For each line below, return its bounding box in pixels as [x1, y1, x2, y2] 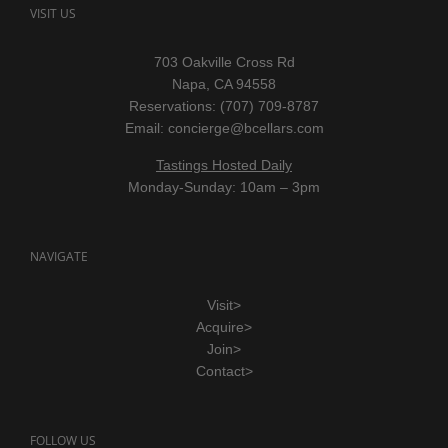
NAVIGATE [30, 247, 88, 265]
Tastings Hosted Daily [156, 156, 292, 173]
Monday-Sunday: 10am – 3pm [128, 178, 320, 195]
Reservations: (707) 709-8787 [129, 97, 319, 114]
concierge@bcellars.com [167, 119, 324, 136]
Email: [124, 119, 168, 136]
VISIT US [30, 4, 76, 22]
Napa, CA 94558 [172, 75, 276, 92]
